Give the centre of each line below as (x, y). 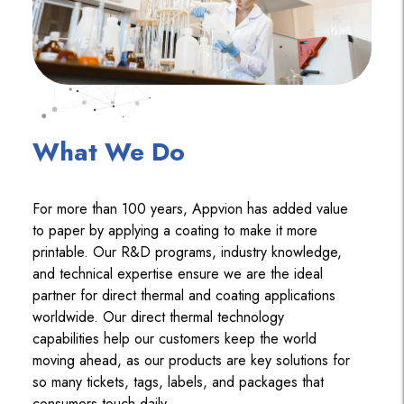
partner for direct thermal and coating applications (184, 295)
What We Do (108, 151)
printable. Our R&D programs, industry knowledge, (187, 252)
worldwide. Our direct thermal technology (158, 317)
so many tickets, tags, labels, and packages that (178, 381)
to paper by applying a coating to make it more (174, 230)
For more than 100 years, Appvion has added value (190, 208)
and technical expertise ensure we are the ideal (177, 273)
